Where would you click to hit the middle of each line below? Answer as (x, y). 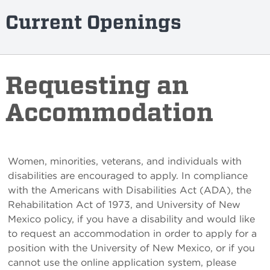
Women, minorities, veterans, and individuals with (125, 162)
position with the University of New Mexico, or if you (132, 248)
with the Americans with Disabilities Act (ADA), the (130, 190)
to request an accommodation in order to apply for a (133, 234)
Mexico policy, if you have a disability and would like (132, 219)
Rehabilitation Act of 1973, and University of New (124, 205)
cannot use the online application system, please (122, 263)
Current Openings (94, 22)
